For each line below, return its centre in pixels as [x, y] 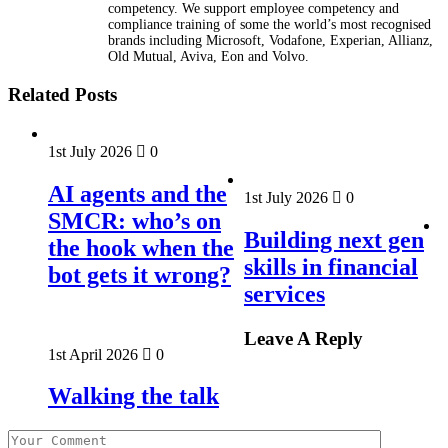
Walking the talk [133, 396]
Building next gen [334, 239]
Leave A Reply [303, 338]
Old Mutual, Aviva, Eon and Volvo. [208, 57]
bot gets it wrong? [139, 274]
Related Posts [62, 94]
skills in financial [331, 266]
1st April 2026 [95, 354]
